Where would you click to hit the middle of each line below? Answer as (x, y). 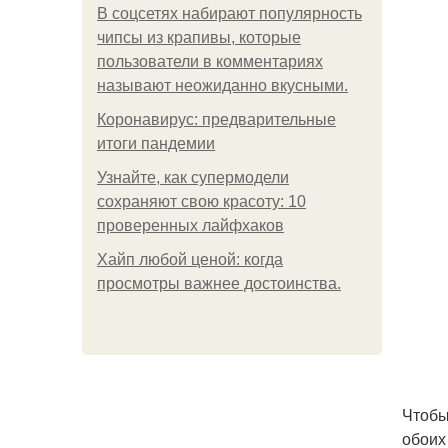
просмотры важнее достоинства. (219, 283)
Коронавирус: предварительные (216, 119)
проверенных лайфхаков (190, 225)
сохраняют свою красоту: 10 (201, 201)
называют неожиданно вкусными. (222, 85)
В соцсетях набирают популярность (229, 13)
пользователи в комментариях (210, 61)
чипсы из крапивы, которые (199, 37)
